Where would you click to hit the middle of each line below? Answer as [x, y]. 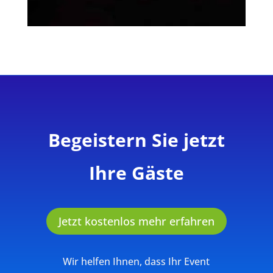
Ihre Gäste [136, 172]
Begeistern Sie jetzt [136, 140]
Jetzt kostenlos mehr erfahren [136, 222]
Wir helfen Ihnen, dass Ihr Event [136, 262]
